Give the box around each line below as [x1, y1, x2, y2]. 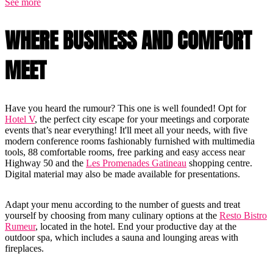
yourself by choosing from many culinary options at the [5, 210, 219, 221]
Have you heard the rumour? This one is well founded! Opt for [5, 103, 246, 114]
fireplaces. [5, 243, 46, 254]
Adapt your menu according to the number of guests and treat [5, 199, 240, 210]
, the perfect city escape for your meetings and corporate [35, 114, 249, 125]
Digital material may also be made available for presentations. [5, 169, 240, 180]
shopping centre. [186, 158, 252, 169]
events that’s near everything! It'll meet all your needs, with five [5, 125, 247, 136]
